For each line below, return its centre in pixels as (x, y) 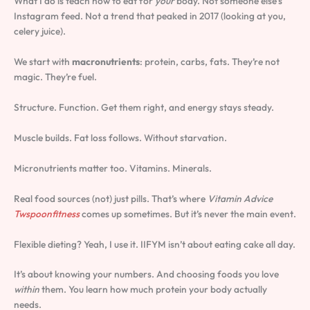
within (27, 290)
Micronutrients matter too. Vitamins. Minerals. (113, 168)
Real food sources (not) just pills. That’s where (111, 198)
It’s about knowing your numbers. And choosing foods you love (146, 274)
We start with (43, 62)
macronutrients (106, 62)
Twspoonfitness (47, 213)
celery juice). (40, 31)
